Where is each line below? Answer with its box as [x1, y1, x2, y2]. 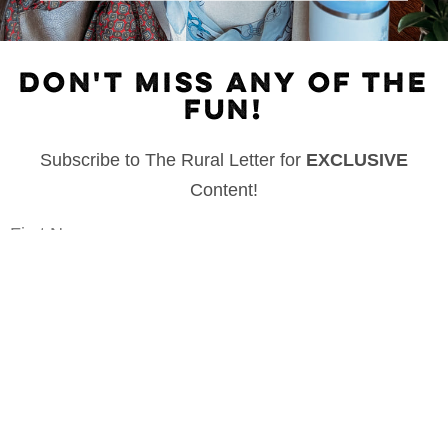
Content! [190, 179, 258, 200]
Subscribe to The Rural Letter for [40, 149, 306, 170]
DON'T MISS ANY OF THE [19, 62, 429, 106]
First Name [10, 223, 98, 244]
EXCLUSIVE [306, 149, 408, 170]
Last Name [10, 291, 97, 312]
